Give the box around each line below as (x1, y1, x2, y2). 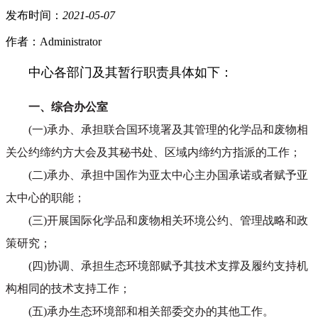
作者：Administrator (6, 35, 102, 48)
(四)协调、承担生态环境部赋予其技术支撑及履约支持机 (28, 260, 308, 273)
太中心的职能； (6, 192, 85, 204)
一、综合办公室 (28, 101, 108, 114)
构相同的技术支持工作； (6, 283, 131, 295)
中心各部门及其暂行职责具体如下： (28, 65, 233, 80)
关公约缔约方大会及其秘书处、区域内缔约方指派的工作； (6, 146, 301, 159)
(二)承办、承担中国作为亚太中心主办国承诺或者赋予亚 (28, 169, 308, 182)
